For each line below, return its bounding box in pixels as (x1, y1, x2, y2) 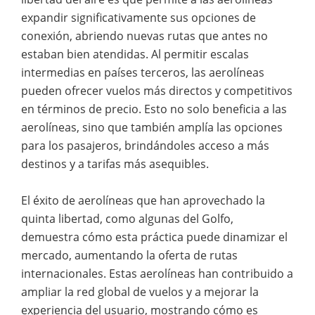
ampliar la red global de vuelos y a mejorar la (21, 283, 259, 300)
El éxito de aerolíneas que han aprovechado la (21, 192, 265, 208)
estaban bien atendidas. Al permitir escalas (21, 46, 249, 62)
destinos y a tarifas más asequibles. (21, 155, 209, 172)
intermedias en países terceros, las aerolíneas (21, 64, 264, 80)
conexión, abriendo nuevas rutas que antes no (21, 27, 268, 44)
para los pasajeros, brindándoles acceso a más (21, 137, 269, 153)
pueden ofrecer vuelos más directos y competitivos (21, 82, 292, 98)
